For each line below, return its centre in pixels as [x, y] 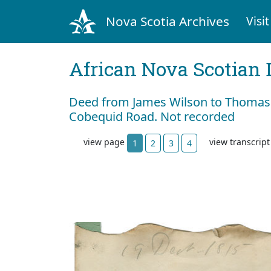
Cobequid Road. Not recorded [152, 116]
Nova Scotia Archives [167, 21]
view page [105, 142]
